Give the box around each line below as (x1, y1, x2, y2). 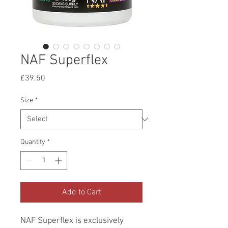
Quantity (20, 137, 45, 147)
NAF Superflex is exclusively (20, 215, 124, 226)
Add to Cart (62, 187, 101, 197)
